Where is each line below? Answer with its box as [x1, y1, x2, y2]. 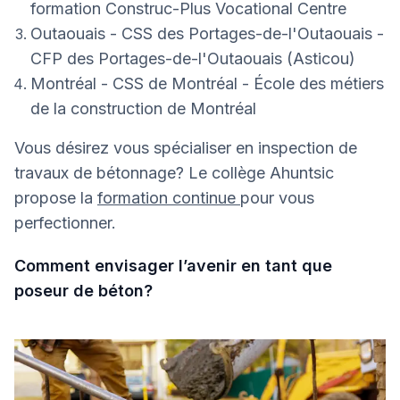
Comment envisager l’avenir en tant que [14, 256, 332, 276]
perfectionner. [14, 213, 116, 233]
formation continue [97, 188, 240, 208]
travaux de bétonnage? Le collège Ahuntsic [14, 163, 334, 183]
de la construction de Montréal [30, 99, 256, 119]
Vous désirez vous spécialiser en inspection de [14, 138, 357, 158]
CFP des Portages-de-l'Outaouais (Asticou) [30, 49, 355, 69]
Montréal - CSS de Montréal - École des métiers [30, 74, 384, 94]
